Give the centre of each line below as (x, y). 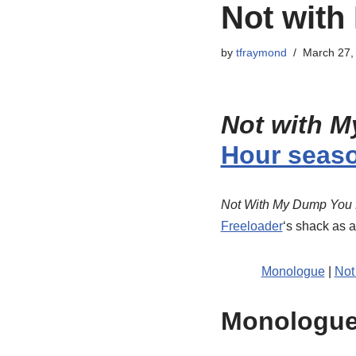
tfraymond (261, 52)
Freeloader (252, 226)
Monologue (293, 271)
